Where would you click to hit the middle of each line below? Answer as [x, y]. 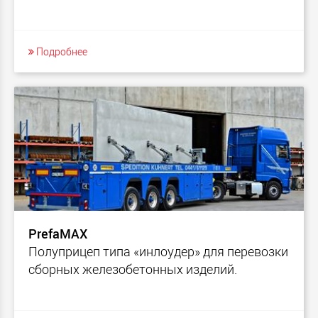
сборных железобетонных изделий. [133, 269]
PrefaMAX [58, 234]
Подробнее [61, 52]
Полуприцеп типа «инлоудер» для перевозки [158, 252]
